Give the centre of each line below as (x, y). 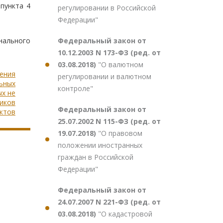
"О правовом (120, 133)
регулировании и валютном (105, 76)
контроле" (75, 88)
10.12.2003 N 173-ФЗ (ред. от (109, 53)
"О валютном (121, 64)
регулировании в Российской (107, 8)
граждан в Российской (96, 157)
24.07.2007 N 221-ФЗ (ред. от (109, 202)
